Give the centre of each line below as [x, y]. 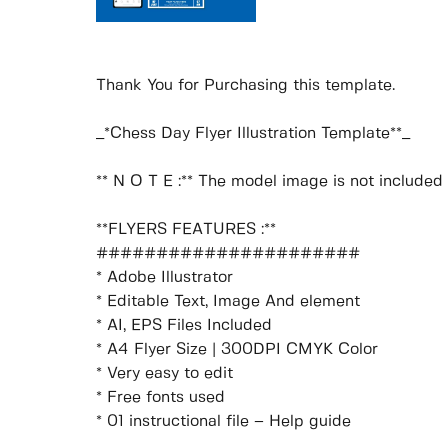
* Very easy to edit [164, 374]
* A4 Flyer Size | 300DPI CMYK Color [237, 350]
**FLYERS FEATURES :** [186, 230]
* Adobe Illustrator [164, 278]
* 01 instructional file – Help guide [223, 422]
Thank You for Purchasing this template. [245, 86]
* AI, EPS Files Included [184, 326]
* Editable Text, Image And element [228, 302]
